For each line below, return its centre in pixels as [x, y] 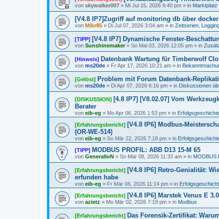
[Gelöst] [85, 79]
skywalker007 [102, 5]
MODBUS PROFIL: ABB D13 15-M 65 [146, 150]
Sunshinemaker [105, 45]
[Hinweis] [87, 59]
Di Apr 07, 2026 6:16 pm [139, 86]
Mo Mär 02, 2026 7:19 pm [136, 202]
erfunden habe [97, 177]
